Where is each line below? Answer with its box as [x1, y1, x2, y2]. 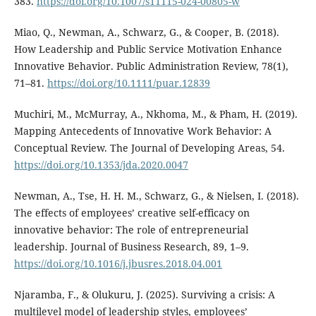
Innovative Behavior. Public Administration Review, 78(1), [13, 59, 288, 73]
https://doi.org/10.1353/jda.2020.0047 [13, 157, 188, 171]
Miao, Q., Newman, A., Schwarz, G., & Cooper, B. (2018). [13, 25, 279, 39]
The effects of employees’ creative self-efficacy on [13, 205, 250, 219]
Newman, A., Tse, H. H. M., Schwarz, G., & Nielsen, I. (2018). [13, 188, 299, 202]
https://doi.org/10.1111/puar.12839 [47, 75, 210, 90]
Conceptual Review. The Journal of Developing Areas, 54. [13, 140, 285, 154]
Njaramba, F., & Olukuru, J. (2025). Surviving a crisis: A [13, 287, 275, 301]
